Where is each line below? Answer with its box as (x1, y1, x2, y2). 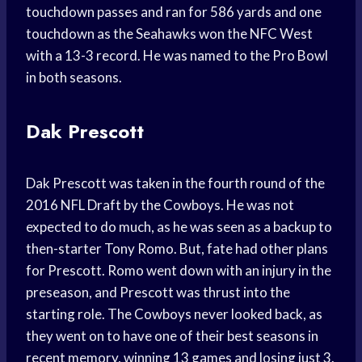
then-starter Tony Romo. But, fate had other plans (26, 240, 328, 258)
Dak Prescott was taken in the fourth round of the (26, 175, 325, 192)
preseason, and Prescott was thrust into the (26, 284, 290, 301)
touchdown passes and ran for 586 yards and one (26, 3, 322, 21)
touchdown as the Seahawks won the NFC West (26, 25, 313, 43)
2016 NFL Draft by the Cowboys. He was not (26, 196, 294, 214)
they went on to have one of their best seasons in (26, 327, 318, 345)
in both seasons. (26, 69, 122, 86)
